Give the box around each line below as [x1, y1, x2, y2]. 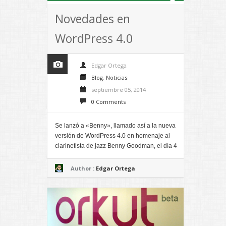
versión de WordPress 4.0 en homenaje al [55, 132, 170, 139]
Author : [71, 164, 96, 172]
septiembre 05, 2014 [91, 85, 146, 93]
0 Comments [91, 97, 126, 105]
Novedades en [55, 10, 130, 27]
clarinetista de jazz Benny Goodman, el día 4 [55, 142, 177, 149]
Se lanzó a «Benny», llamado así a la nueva [55, 122, 176, 129]
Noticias [106, 73, 127, 81]
